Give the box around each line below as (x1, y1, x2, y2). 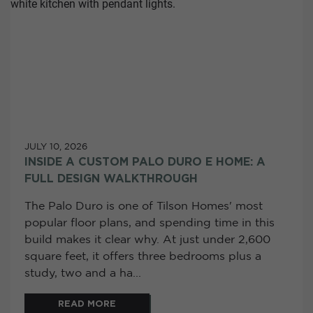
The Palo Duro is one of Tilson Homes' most (24, 201, 263, 212)
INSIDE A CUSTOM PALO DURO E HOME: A (24, 156, 265, 168)
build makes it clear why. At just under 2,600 (24, 234, 270, 245)
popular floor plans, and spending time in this (24, 217, 275, 228)
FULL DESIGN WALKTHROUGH (24, 173, 198, 184)
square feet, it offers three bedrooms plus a (24, 251, 261, 262)
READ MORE (58, 299, 116, 309)
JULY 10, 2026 (24, 143, 87, 151)
